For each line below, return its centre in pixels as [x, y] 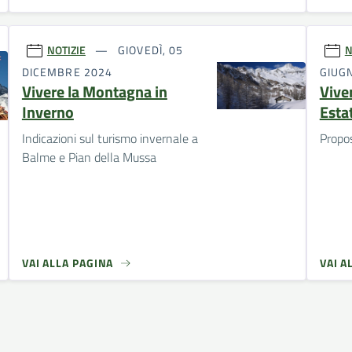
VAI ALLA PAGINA [68, 262]
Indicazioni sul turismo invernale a [110, 138]
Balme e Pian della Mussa [89, 157]
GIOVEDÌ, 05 [149, 50]
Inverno [48, 112]
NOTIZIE [66, 50]
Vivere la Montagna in [94, 91]
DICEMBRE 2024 [67, 71]
